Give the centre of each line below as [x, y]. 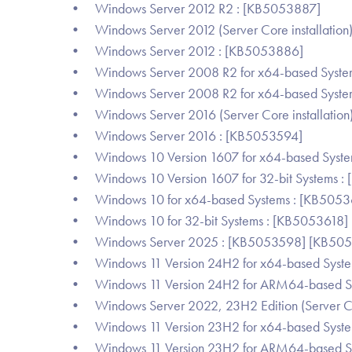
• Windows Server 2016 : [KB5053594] [185, 136]
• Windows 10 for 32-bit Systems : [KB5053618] [208, 220]
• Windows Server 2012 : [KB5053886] [186, 51]
